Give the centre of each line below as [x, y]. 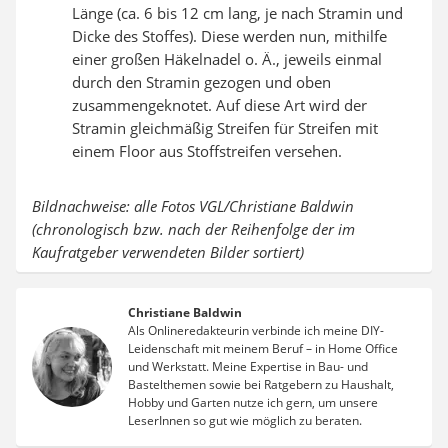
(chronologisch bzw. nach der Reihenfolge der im [193, 229]
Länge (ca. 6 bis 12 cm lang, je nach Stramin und [237, 13]
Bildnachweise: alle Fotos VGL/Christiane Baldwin [193, 206]
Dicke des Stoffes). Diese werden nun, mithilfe [229, 36]
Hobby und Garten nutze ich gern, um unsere [253, 403]
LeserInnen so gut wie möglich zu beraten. [245, 421]
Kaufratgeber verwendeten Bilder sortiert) [168, 252]
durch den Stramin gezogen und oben [201, 82]
